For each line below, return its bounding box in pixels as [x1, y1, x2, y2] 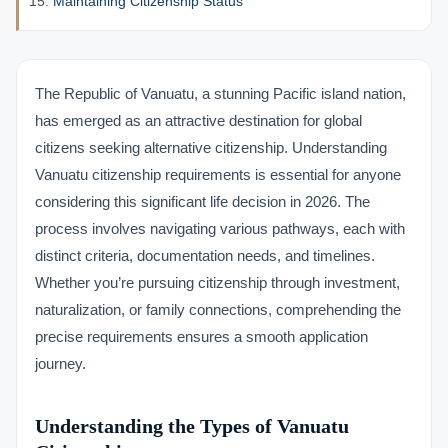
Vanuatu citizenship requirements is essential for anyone [35, 166, 401, 183]
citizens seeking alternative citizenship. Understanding [35, 139, 387, 156]
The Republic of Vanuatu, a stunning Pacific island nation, [35, 85, 406, 102]
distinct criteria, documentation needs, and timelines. [35, 247, 375, 264]
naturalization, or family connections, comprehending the [35, 301, 401, 318]
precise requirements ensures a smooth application [35, 328, 368, 345]
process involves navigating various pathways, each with [35, 220, 405, 237]
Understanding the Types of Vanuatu [35, 415, 349, 437]
